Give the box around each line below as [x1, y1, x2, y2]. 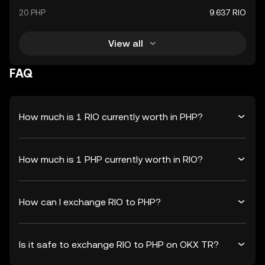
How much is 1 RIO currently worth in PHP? [19, 111, 203, 122]
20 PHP [19, 8, 46, 17]
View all [108, 37, 143, 49]
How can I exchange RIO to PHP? [19, 196, 161, 208]
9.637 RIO [209, 8, 246, 17]
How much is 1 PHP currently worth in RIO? [19, 153, 203, 165]
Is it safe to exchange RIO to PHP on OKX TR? [19, 238, 219, 250]
